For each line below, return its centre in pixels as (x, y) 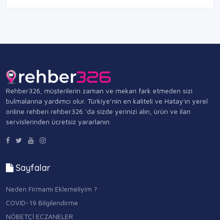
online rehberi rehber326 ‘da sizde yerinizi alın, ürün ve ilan (98, 111)
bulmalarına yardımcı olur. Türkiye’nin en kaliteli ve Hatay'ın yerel (107, 101)
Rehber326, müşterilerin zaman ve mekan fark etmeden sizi (99, 91)
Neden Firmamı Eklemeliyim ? (52, 189)
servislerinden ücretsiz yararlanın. (58, 122)
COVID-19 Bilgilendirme (42, 202)
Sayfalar (32, 168)
